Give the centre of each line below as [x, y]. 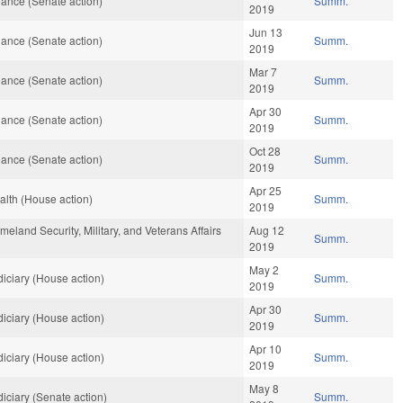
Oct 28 [265, 151]
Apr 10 [266, 349]
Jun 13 [266, 32]
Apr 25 [266, 191]
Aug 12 [267, 230]
